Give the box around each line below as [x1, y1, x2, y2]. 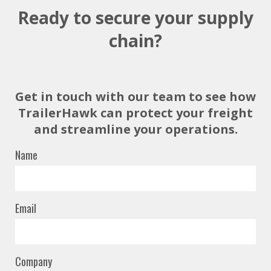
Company [15, 253, 52, 270]
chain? [109, 29, 162, 53]
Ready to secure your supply [18, 6, 253, 30]
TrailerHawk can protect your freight [18, 105, 253, 122]
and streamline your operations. [33, 121, 238, 138]
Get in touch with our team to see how [15, 88, 256, 105]
